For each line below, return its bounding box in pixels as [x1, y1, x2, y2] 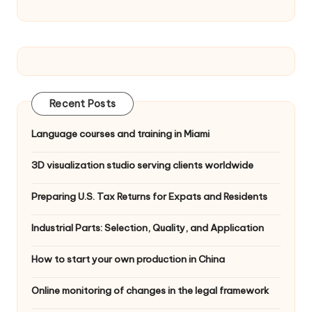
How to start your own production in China [31, 253, 225, 266]
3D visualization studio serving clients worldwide [31, 159, 253, 172]
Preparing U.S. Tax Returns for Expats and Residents [31, 190, 267, 203]
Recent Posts [49, 97, 116, 111]
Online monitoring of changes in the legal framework [31, 284, 269, 297]
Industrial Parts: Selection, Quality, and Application [31, 221, 264, 235]
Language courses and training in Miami [31, 127, 210, 141]
